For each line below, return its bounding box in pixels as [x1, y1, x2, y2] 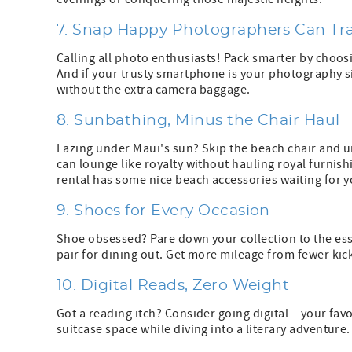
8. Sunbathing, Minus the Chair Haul [57, 113, 340, 129]
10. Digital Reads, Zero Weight [57, 278, 290, 294]
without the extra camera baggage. [57, 82, 251, 98]
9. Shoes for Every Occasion [57, 203, 270, 219]
